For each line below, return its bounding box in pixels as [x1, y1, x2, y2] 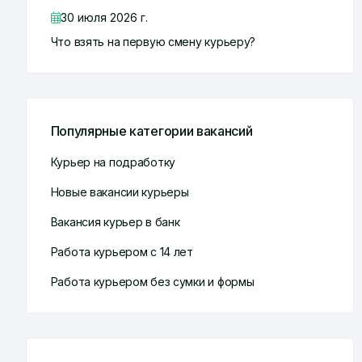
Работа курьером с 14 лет [50, 245, 193, 259]
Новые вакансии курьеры [50, 185, 189, 200]
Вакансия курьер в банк [50, 215, 180, 229]
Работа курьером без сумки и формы [50, 275, 255, 289]
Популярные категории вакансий [50, 123, 253, 140]
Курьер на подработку [50, 155, 176, 170]
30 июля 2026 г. [60, 11, 148, 25]
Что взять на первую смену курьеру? [50, 35, 256, 49]
